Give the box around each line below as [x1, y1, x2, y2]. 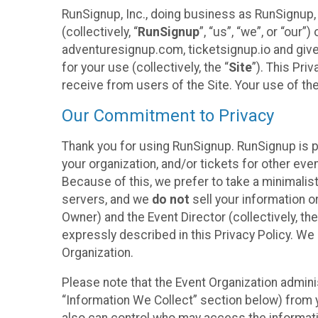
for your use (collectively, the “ [62, 60, 229, 75]
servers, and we [62, 192, 152, 207]
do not [152, 192, 190, 207]
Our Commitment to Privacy [62, 106, 274, 126]
